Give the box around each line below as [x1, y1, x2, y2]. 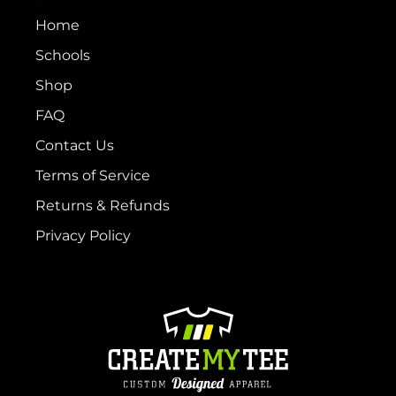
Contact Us [35, 136, 114, 154]
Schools [35, 46, 90, 64]
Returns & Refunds [35, 196, 170, 214]
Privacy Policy [35, 226, 131, 244]
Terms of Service [35, 166, 150, 184]
